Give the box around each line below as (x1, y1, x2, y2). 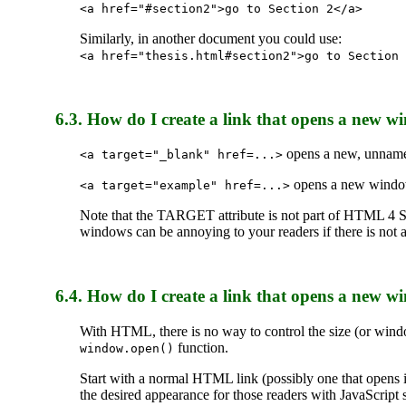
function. (173, 339, 228, 355)
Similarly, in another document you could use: (79, 31, 342, 46)
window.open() (79, 341, 174, 355)
